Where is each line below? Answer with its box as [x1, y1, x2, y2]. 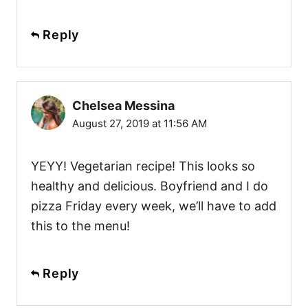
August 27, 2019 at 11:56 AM [72, 116, 207, 130]
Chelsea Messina [72, 98, 175, 113]
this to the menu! [31, 218, 130, 233]
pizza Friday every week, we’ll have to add [31, 198, 276, 213]
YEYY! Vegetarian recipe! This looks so [31, 158, 255, 173]
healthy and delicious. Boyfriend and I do [31, 178, 268, 193]
